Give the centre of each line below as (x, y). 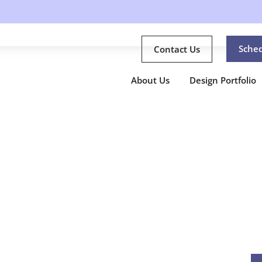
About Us (150, 80)
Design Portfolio (223, 80)
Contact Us (177, 49)
